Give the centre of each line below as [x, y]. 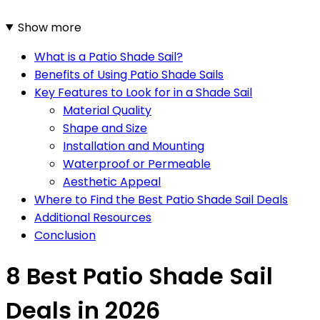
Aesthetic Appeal [112, 181]
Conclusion [65, 235]
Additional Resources [93, 217]
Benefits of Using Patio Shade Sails [129, 74]
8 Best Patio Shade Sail [139, 276]
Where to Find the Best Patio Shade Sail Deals [161, 199]
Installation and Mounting [134, 146]
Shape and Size [105, 128]
